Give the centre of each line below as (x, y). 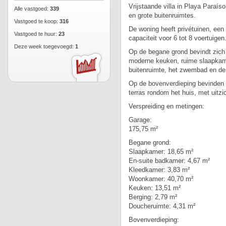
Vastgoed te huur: (36, 34)
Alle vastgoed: (32, 9)
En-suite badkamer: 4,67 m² (169, 161)
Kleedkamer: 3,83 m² (159, 170)
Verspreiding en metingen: (166, 106)
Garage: (140, 120)
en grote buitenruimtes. (162, 15)
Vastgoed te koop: (37, 21)
